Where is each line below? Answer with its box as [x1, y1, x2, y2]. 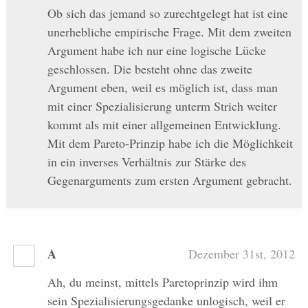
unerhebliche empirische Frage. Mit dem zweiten [47, 23, 291, 40]
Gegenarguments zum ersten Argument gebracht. [47, 171, 292, 188]
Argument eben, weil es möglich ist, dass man [47, 78, 278, 96]
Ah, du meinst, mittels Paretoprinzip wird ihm [47, 273, 278, 290]
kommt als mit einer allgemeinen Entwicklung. [47, 115, 281, 133]
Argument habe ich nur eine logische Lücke [47, 41, 266, 58]
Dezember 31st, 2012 [188, 245, 296, 263]
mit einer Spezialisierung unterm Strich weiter [47, 97, 277, 114]
